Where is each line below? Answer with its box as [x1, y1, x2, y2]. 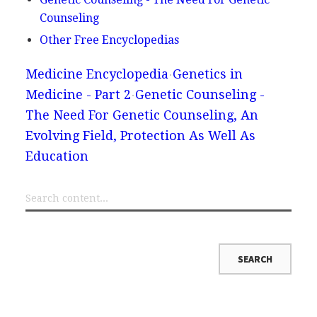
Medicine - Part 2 [25, 86, 131, 102]
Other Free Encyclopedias [39, 33, 179, 47]
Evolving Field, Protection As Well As [25, 127, 255, 143]
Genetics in [172, 66, 243, 81]
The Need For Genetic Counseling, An [25, 107, 258, 122]
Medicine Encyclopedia [25, 66, 168, 81]
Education [25, 148, 88, 163]
